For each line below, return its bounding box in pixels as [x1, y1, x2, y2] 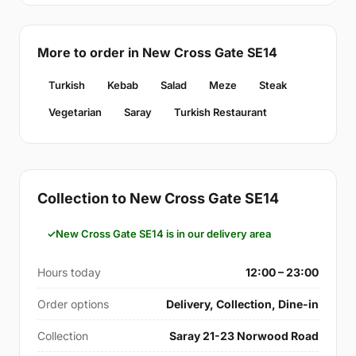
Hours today [37, 265, 101, 279]
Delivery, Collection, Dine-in [166, 297, 319, 311]
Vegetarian [48, 106, 102, 118]
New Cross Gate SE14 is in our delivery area [56, 227, 271, 240]
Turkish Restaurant [174, 106, 267, 118]
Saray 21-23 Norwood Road [169, 329, 319, 342]
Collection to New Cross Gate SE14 [37, 190, 279, 207]
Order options [37, 297, 109, 311]
